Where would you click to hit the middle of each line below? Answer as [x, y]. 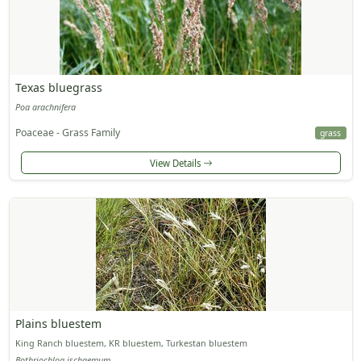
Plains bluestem [58, 323]
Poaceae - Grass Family [67, 133]
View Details [176, 163]
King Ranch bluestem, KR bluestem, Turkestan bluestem [131, 343]
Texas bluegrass [58, 88]
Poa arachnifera [45, 108]
